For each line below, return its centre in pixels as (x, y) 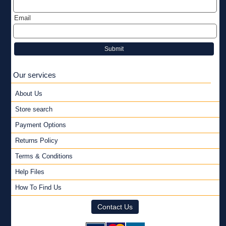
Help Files (30, 172)
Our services (34, 75)
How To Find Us (38, 188)
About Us (29, 94)
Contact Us (115, 207)
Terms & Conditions (44, 156)
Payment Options (40, 125)
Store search (34, 109)
